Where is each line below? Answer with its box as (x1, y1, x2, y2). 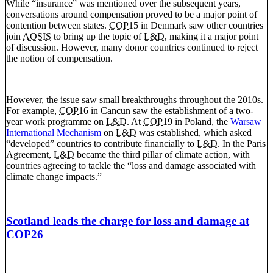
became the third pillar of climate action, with (74, 149, 250, 160)
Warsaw (230, 116, 261, 127)
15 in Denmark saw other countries (129, 19, 263, 30)
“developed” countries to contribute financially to (6, 138, 197, 149)
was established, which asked (136, 127, 252, 138)
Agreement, (6, 149, 54, 160)
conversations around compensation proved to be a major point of (6, 9, 257, 19)
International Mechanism (6, 127, 101, 138)
